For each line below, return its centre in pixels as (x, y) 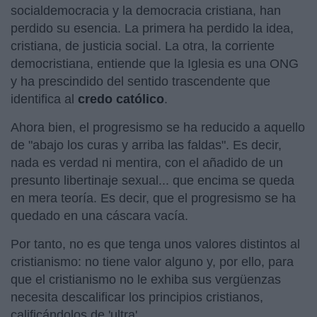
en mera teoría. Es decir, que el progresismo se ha (153, 198)
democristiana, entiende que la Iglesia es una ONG (155, 63)
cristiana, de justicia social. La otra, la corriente (143, 46)
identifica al (44, 99)
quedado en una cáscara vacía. (101, 215)
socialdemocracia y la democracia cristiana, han (146, 10)
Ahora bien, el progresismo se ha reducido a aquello (158, 127)
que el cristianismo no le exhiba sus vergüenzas (146, 279)
